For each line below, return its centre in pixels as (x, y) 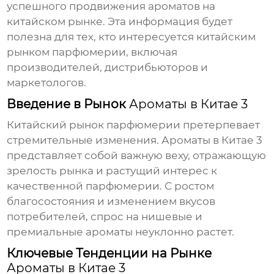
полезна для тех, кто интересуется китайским (131, 37)
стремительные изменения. (84, 140)
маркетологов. (47, 83)
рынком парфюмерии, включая (92, 52)
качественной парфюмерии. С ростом (111, 186)
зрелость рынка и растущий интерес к (112, 171)
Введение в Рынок (68, 104)
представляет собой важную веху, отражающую (137, 156)
